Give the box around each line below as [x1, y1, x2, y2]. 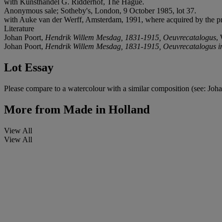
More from [4, 103, 60, 116]
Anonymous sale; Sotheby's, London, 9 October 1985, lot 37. [4, 6, 196, 15]
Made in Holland [60, 103, 150, 116]
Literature [4, 24, 34, 33]
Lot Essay [4, 60, 54, 74]
